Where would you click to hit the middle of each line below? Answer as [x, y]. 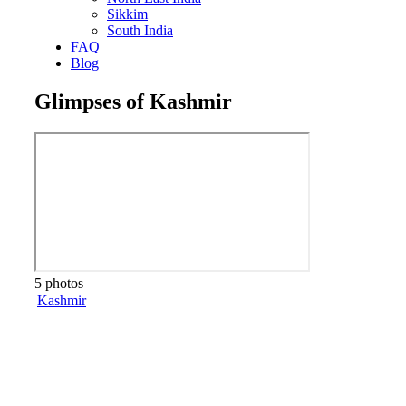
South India [140, 30]
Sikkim [127, 14]
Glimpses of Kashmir [133, 101]
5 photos [59, 283]
